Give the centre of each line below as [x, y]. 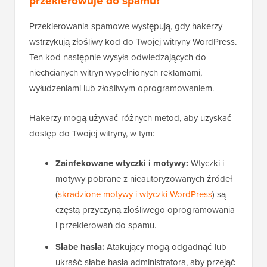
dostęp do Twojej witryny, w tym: [92, 134]
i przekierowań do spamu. [106, 226]
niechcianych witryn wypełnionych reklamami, [116, 73]
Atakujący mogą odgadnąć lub [165, 247]
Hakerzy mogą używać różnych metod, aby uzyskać [131, 118]
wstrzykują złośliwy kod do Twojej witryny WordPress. [133, 42]
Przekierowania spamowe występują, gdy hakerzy [126, 27]
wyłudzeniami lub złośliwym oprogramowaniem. [122, 89]
